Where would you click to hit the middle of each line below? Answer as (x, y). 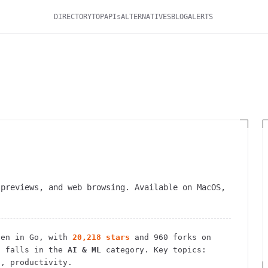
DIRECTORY (73, 17)
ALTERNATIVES (146, 17)
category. (125, 250)
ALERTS (201, 17)
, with (53, 237)
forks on (190, 237)
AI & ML (84, 250)
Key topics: (178, 250)
